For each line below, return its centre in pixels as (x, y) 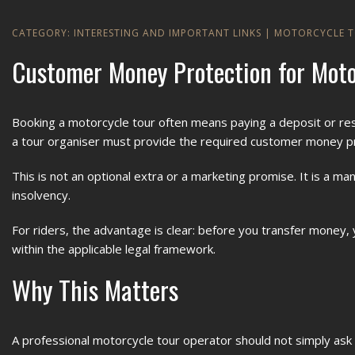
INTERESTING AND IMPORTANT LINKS (168, 33)
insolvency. (41, 195)
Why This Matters (95, 290)
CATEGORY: (43, 33)
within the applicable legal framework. (114, 249)
